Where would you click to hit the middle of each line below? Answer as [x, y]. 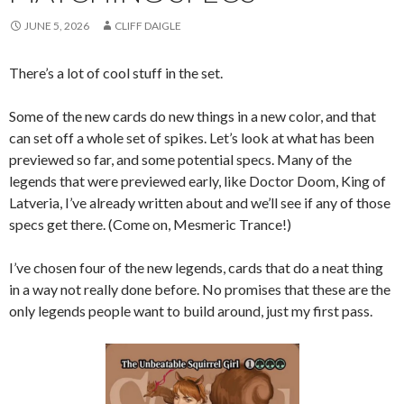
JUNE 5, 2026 [57, 25]
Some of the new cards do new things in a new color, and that [193, 115]
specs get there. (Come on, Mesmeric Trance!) [150, 224]
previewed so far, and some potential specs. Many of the [180, 159]
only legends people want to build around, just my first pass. [192, 310]
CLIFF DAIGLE [148, 25]
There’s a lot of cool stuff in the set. [117, 72]
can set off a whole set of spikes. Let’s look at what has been [192, 137]
